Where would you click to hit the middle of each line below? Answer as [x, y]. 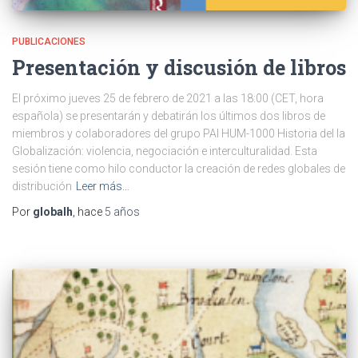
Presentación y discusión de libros [179, 68]
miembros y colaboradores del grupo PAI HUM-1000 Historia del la [179, 134]
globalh [53, 212]
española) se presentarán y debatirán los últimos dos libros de [169, 116]
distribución [42, 187]
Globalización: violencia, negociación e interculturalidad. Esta [165, 151]
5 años [122, 212]
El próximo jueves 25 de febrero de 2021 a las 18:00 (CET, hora [168, 99]
